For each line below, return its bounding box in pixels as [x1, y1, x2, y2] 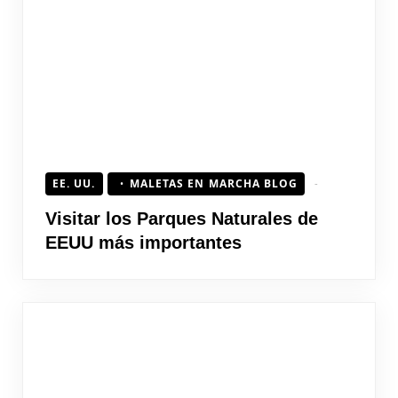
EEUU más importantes [45, 232, 242, 252]
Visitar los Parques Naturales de [45, 208, 318, 228]
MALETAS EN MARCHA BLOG [129, 175, 298, 191]
